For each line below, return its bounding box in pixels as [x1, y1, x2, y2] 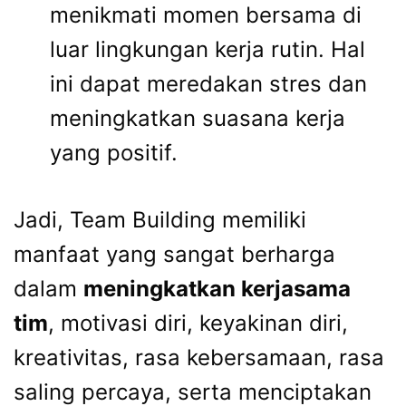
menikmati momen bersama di [50, 2, 362, 29]
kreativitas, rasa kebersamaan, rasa [14, 344, 384, 372]
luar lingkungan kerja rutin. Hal [50, 36, 365, 63]
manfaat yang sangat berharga [14, 241, 335, 268]
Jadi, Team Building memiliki [14, 207, 306, 234]
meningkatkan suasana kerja [50, 105, 345, 132]
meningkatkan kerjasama [83, 275, 351, 303]
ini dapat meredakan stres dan [50, 71, 367, 98]
